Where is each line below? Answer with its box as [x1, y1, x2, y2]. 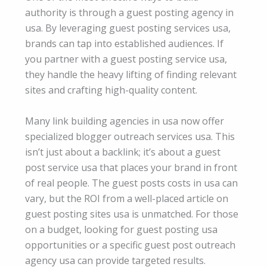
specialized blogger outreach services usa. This [25, 129, 235, 143]
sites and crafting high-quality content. [25, 83, 197, 97]
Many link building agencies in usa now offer [25, 114, 224, 128]
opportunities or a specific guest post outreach [25, 238, 235, 252]
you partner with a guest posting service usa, [25, 52, 227, 66]
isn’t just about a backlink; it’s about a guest [25, 145, 221, 159]
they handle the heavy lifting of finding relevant [25, 68, 237, 82]
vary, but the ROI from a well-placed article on [25, 191, 228, 205]
